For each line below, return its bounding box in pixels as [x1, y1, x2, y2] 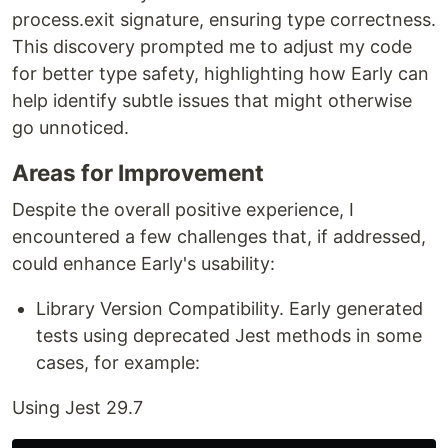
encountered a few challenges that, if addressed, [12, 226, 426, 248]
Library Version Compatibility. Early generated [36, 298, 423, 320]
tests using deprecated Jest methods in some [36, 325, 422, 347]
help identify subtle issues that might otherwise [12, 90, 412, 112]
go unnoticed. [12, 117, 129, 139]
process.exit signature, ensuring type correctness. [12, 9, 436, 31]
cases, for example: [36, 352, 200, 374]
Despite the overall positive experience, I [12, 199, 354, 221]
